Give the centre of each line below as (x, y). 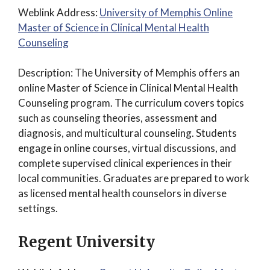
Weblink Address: (59, 12)
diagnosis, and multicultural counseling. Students (127, 133)
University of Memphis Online (166, 12)
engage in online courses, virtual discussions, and (127, 148)
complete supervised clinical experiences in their (125, 163)
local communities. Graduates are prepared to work (134, 178)
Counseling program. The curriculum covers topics (131, 103)
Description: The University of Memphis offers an (129, 73)
